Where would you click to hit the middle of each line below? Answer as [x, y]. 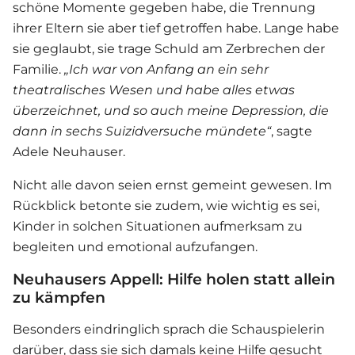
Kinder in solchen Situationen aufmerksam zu [158, 227]
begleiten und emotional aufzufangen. [135, 247]
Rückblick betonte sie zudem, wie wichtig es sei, [166, 206]
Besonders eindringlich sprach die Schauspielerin [169, 330]
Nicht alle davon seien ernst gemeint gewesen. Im [172, 185]
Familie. [38, 70]
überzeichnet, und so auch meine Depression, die [171, 111]
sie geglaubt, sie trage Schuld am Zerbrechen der [169, 49]
